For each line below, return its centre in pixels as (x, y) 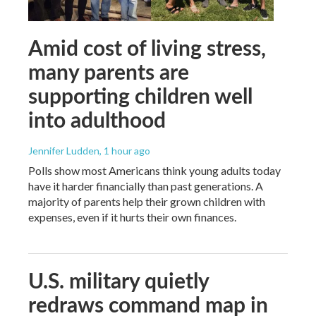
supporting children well (140, 95)
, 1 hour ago (125, 150)
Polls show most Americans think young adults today (154, 170)
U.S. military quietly (119, 280)
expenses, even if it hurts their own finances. (132, 217)
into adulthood (97, 119)
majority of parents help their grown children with (147, 201)
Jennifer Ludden (64, 150)
